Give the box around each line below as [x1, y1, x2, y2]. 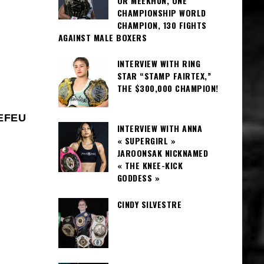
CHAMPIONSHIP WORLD [117, 6, 206, 19]
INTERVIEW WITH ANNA [117, 122, 202, 135]
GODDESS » [117, 171, 160, 184]
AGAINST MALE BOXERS [58, 31, 147, 44]
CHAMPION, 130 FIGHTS [117, 19, 207, 31]
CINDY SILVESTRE [117, 197, 181, 210]
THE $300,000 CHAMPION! [117, 82, 219, 95]
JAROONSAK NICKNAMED [117, 147, 208, 160]
